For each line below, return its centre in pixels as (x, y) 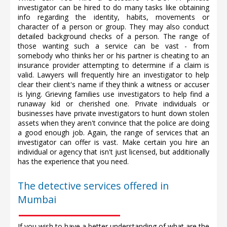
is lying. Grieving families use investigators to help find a (113, 94)
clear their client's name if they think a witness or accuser (113, 85)
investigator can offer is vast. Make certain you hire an (113, 142)
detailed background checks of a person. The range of (113, 36)
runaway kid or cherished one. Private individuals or (113, 104)
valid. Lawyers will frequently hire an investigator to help (113, 75)
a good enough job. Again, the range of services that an (113, 133)
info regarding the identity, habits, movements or (113, 17)
